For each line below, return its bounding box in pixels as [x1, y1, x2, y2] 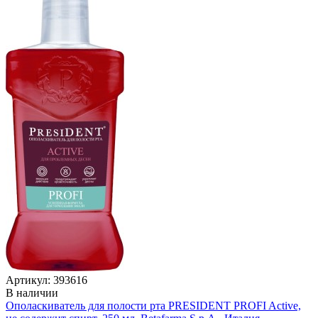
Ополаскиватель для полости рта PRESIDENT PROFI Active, [6, 299, 301, 312]
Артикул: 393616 [6, 273, 87, 286]
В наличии [6, 286, 58, 299]
